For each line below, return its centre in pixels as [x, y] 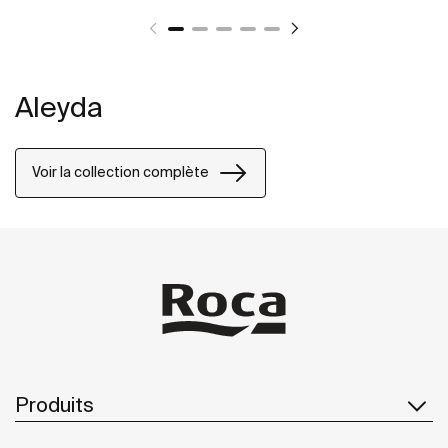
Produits [54, 405]
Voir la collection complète [120, 172]
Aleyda [59, 106]
